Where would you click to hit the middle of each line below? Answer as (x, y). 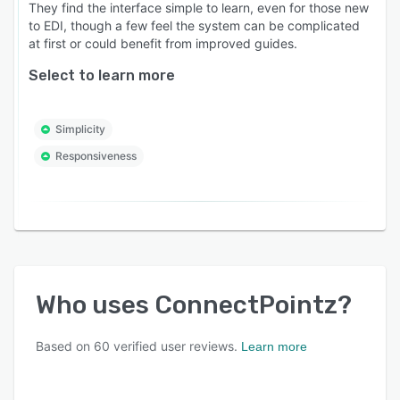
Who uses (95, 304)
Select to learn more (102, 75)
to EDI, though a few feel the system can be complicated (194, 25)
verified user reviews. (174, 346)
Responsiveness (96, 155)
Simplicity (80, 129)
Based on (65, 346)
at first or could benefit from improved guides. (163, 43)
